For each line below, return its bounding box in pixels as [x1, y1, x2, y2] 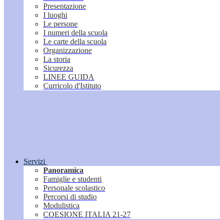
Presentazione [43, 2, 86, 11]
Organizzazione [43, 46, 92, 55]
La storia [43, 55, 70, 64]
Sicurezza [43, 64, 73, 73]
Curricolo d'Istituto [43, 82, 101, 90]
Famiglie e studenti [43, 175, 102, 184]
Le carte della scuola [43, 37, 107, 46]
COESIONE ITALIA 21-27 [43, 210, 131, 219]
